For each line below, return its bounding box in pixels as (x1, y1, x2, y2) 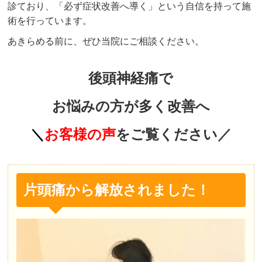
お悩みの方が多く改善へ (51, 99, 210, 115)
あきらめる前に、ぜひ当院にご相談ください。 (8, 36, 205, 47)
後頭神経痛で (88, 71, 174, 87)
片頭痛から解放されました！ (23, 182, 211, 198)
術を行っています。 (8, 16, 92, 26)
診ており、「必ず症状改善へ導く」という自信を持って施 (8, 1, 251, 12)
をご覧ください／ (115, 127, 232, 143)
